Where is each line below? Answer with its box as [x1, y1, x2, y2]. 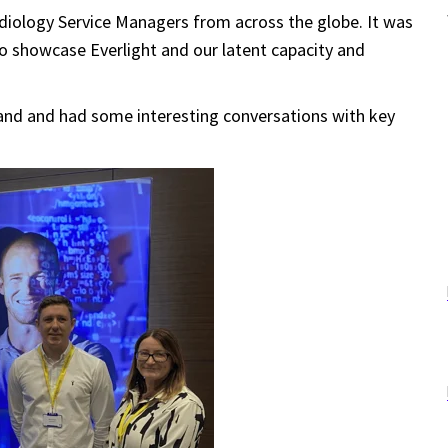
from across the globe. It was [193, 10, 413, 33]
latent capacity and [218, 38, 365, 61]
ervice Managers [67, 10, 193, 33]
